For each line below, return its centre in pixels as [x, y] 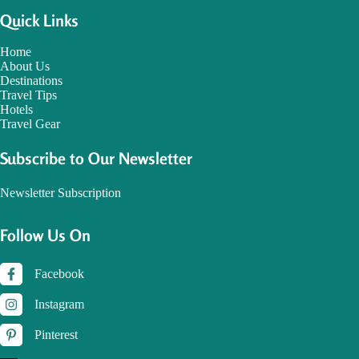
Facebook [59, 274]
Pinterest [56, 335]
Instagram [59, 305]
